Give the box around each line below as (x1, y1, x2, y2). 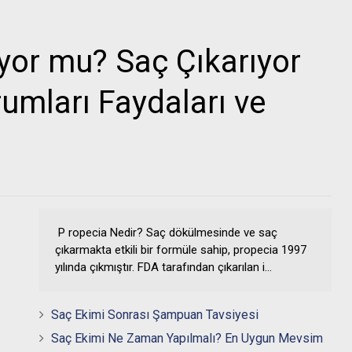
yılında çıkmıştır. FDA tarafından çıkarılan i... (55, 260, 272, 274)
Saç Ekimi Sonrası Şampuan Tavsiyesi (51, 307, 258, 322)
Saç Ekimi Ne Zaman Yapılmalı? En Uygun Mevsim (51, 331, 323, 346)
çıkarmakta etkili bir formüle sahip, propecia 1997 (55, 243, 306, 257)
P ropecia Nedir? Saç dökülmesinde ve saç (55, 225, 277, 240)
